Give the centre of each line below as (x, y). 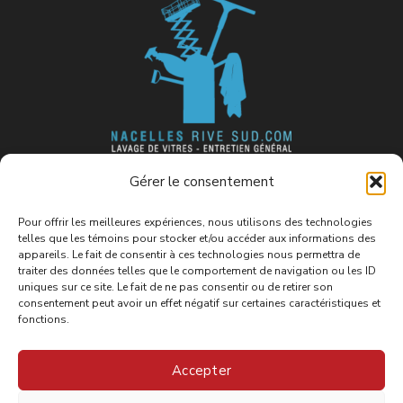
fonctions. (44, 319)
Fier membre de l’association (211, 168)
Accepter (201, 370)
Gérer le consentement (201, 182)
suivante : (210, 193)
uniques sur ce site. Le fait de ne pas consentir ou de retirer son (175, 287)
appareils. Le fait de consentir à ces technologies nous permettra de (189, 255)
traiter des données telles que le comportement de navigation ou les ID (197, 271)
